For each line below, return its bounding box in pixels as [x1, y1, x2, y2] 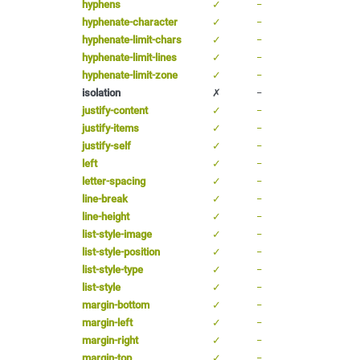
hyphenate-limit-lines [82, 51, 177, 63]
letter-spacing [82, 174, 145, 187]
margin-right [82, 333, 138, 346]
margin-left [82, 316, 133, 329]
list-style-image [82, 227, 152, 240]
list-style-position [82, 245, 160, 258]
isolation [82, 86, 121, 99]
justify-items [82, 121, 139, 134]
